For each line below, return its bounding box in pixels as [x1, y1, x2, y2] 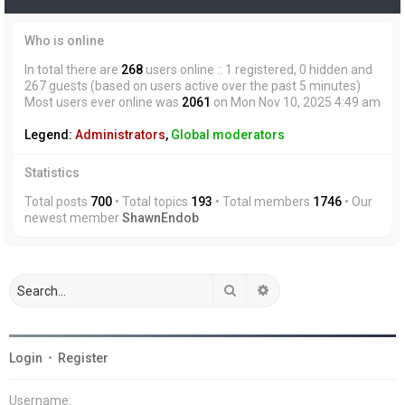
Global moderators [171, 127, 285, 142]
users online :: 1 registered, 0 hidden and [143, 62, 372, 77]
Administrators [75, 127, 165, 142]
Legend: [24, 127, 75, 142]
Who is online [24, 33, 104, 48]
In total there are [24, 62, 121, 77]
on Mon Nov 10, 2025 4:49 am [211, 95, 381, 109]
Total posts [24, 194, 90, 209]
